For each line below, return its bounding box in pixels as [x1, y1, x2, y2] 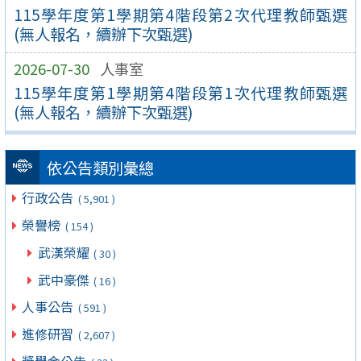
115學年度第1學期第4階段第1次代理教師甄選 [13, 81, 348, 104]
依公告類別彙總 [46, 156, 154, 180]
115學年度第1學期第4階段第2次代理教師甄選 [13, 2, 348, 26]
